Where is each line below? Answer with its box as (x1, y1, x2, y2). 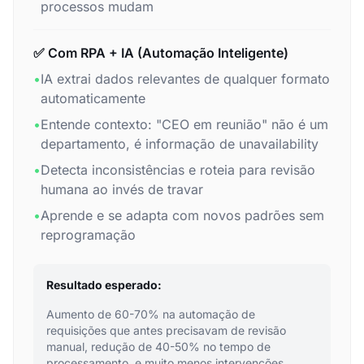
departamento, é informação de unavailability (41, 136, 318, 152)
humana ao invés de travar (41, 181, 203, 197)
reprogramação (41, 227, 136, 243)
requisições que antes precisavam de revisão (46, 323, 286, 337)
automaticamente (41, 90, 145, 106)
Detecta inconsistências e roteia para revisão (41, 162, 315, 178)
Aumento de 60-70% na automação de (46, 307, 255, 321)
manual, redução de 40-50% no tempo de (46, 340, 271, 353)
